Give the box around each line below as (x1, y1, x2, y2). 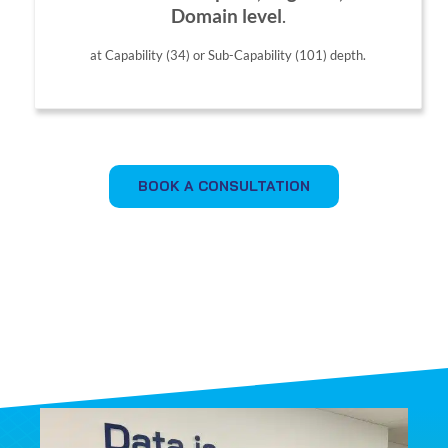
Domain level (170, 4, 282, 27)
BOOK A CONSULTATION (138, 176, 310, 195)
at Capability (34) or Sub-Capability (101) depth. (90, 46, 366, 63)
